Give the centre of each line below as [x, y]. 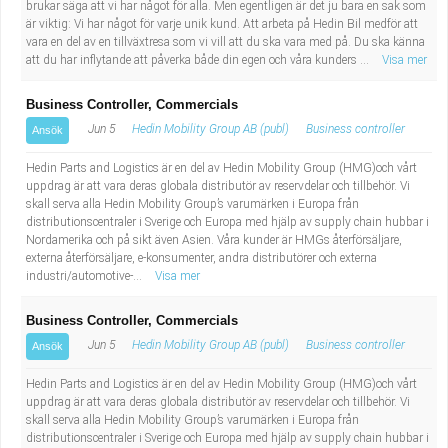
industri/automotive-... [85, 276]
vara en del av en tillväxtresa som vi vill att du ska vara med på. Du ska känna [225, 42]
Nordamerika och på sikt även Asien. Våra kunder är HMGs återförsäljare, [214, 240]
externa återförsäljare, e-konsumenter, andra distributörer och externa [201, 258]
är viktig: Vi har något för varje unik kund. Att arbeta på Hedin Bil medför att [222, 24]
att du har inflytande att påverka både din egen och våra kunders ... [199, 60]
